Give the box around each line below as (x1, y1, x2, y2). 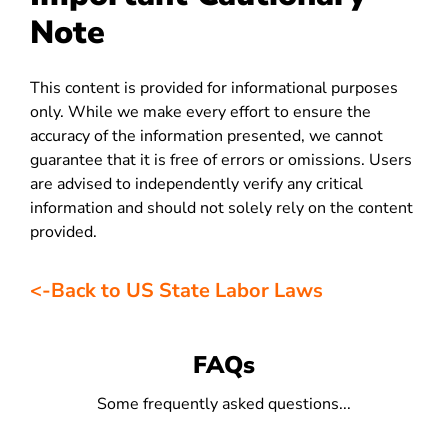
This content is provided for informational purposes (30, 77, 398, 99)
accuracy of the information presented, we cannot (30, 125, 383, 147)
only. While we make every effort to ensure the (30, 101, 371, 123)
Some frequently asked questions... (97, 393, 351, 415)
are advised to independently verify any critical (30, 173, 363, 195)
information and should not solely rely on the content (30, 197, 413, 219)
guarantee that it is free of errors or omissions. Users (30, 149, 412, 171)
